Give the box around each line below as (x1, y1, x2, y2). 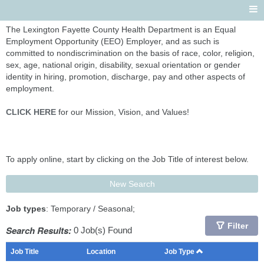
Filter (227, 221, 248, 230)
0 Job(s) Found (71, 225, 132, 235)
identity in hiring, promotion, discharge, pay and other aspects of (6, 72, 245, 81)
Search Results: (6, 224, 71, 237)
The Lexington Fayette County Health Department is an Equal (6, 25, 236, 34)
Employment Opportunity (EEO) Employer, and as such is (6, 37, 219, 46)
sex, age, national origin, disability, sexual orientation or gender (6, 60, 240, 70)
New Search (109, 179, 155, 189)
